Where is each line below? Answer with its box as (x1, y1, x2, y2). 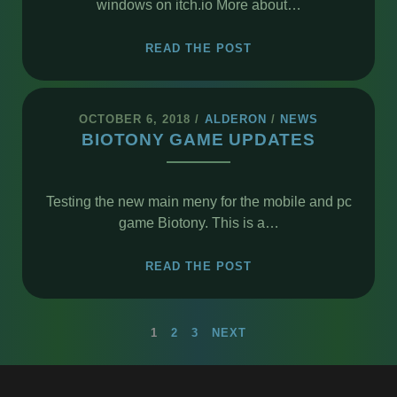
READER (250, 60, 305, 74)
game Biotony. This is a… (118, 214, 279, 230)
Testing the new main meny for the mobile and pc (45, 193, 352, 209)
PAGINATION (38, 359, 203, 388)
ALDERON (204, 112, 267, 126)
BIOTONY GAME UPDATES (82, 129, 315, 149)
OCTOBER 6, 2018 (78, 112, 191, 126)
